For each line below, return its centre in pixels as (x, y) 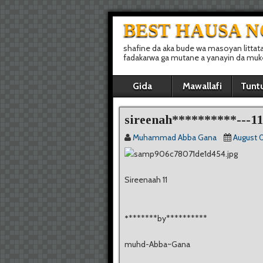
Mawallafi (202, 86)
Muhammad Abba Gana (175, 137)
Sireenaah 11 (146, 180)
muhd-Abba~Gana (157, 244)
